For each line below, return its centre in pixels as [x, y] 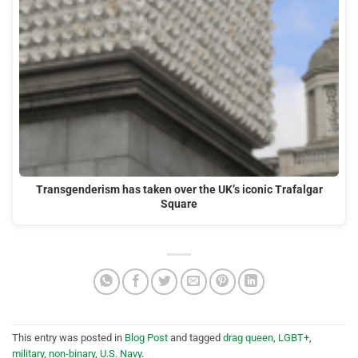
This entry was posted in [68, 338]
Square [179, 205]
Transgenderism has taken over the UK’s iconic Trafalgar [179, 190]
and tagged [195, 338]
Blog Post [146, 338]
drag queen [248, 338]
